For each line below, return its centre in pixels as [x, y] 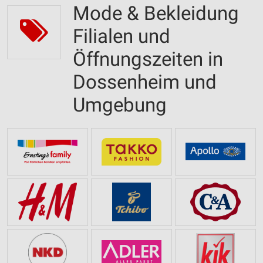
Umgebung [120, 105]
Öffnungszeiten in [148, 59]
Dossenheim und [145, 82]
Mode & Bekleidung [156, 13]
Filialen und [122, 36]
